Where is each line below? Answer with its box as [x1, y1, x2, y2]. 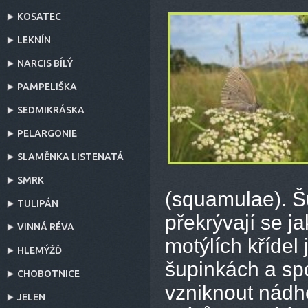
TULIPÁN [17, 198, 58, 209]
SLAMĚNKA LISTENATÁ [17, 151, 124, 162]
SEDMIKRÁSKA [17, 104, 85, 115]
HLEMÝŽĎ [17, 245, 62, 256]
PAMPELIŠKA [17, 81, 77, 92]
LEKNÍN [17, 34, 51, 45]
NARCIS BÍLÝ [17, 58, 73, 69]
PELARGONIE [17, 128, 77, 139]
